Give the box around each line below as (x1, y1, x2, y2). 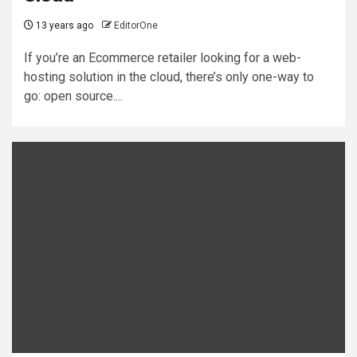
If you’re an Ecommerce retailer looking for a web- (24, 49, 301, 65)
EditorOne (114, 19, 158, 31)
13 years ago (33, 19, 93, 31)
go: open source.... (24, 88, 123, 104)
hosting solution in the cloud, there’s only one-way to (24, 69, 314, 84)
